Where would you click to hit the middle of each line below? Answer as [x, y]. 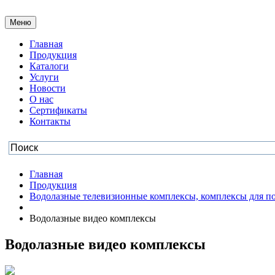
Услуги [44, 77]
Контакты [50, 121]
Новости [48, 88]
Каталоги [49, 66]
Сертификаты [58, 110]
